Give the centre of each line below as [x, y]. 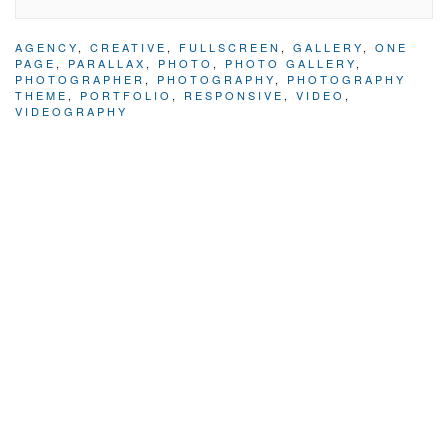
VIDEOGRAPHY [71, 111]
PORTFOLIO [126, 95]
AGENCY [46, 47]
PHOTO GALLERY [290, 63]
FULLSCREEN [230, 47]
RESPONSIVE [234, 95]
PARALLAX [107, 63]
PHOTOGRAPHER [80, 79]
